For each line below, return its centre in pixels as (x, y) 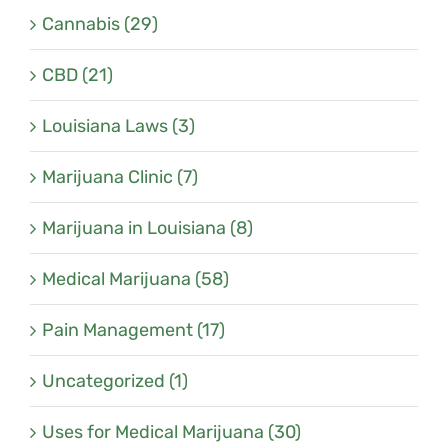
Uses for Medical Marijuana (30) (171, 431)
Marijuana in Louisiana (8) (147, 227)
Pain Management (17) (133, 329)
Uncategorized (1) (115, 380)
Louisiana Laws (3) (118, 125)
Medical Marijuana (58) (135, 278)
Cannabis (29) (100, 23)
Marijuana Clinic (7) (120, 176)
